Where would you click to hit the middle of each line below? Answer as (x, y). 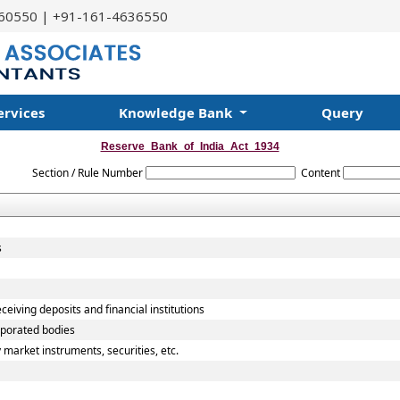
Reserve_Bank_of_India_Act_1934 (190, 146)
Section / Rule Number (88, 173)
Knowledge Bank (177, 112)
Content (320, 173)
